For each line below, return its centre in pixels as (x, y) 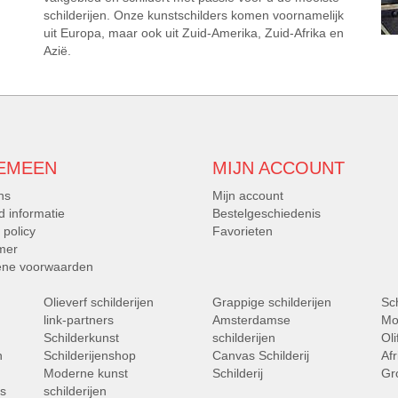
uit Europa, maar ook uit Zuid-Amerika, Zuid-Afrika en (194, 33)
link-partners (79, 320)
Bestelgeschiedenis (267, 214)
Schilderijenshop (90, 356)
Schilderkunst (81, 338)
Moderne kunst (86, 374)
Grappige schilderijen (272, 302)
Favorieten (243, 231)
